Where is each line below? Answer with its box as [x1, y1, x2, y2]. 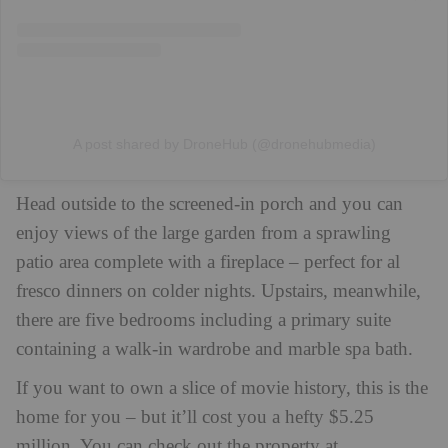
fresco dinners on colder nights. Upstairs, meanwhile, [16, 281, 421, 303]
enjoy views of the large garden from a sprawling [16, 223, 391, 245]
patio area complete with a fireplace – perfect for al [16, 252, 400, 274]
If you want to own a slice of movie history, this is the [16, 378, 428, 400]
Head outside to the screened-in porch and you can [16, 194, 403, 216]
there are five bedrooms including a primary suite [16, 310, 391, 332]
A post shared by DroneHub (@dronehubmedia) [72, 136, 376, 153]
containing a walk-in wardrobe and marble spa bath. [16, 339, 413, 361]
